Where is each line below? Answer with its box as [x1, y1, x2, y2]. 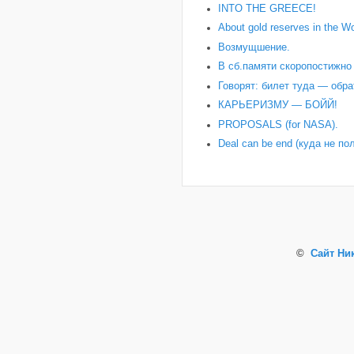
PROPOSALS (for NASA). [218, 119, 338, 130]
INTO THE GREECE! [218, 2, 316, 14]
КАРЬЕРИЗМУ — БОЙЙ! [218, 100, 337, 111]
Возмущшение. [218, 41, 290, 53]
